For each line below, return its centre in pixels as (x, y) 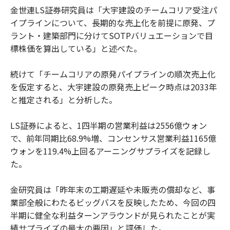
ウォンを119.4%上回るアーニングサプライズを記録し (110, 151)
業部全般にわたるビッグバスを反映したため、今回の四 (113, 202)
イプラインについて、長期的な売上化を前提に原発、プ (113, 22)
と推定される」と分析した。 (64, 99)
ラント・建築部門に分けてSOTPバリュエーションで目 (112, 35)
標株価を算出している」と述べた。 (76, 48)
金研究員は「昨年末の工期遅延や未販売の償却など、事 (113, 189)
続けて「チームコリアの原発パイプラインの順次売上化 (113, 74)
